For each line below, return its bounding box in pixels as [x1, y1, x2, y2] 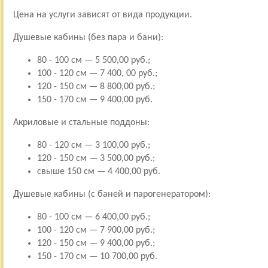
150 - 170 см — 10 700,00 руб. [36, 251, 157, 261]
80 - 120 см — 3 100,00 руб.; [36, 140, 150, 150]
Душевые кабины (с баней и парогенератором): [13, 189, 211, 199]
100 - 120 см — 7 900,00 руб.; [36, 225, 155, 235]
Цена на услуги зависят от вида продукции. [13, 10, 192, 20]
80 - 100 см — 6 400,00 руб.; [36, 212, 150, 222]
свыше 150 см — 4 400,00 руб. [36, 166, 160, 176]
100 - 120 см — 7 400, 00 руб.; [36, 68, 157, 78]
